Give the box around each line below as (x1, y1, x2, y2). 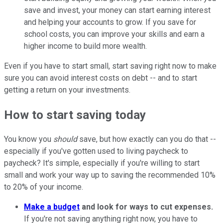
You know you (4, 134, 53, 144)
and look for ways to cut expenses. (80, 202, 213, 212)
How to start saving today (4, 108, 146, 122)
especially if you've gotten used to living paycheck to (4, 146, 188, 156)
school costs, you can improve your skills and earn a (24, 29, 205, 39)
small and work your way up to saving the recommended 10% (4, 170, 216, 180)
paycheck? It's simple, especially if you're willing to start (4, 158, 200, 168)
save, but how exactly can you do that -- (77, 134, 216, 144)
